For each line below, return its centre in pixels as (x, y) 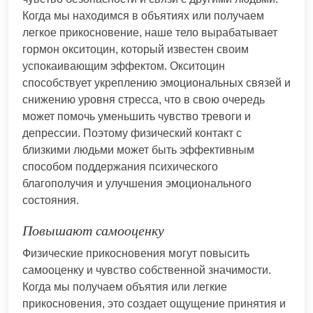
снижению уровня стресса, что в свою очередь (144, 99)
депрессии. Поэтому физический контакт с (132, 133)
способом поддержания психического (120, 166)
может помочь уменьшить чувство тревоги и (137, 116)
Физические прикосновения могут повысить (136, 253)
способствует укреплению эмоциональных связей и (156, 82)
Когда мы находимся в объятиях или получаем (143, 15)
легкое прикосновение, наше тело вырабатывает (150, 32)
